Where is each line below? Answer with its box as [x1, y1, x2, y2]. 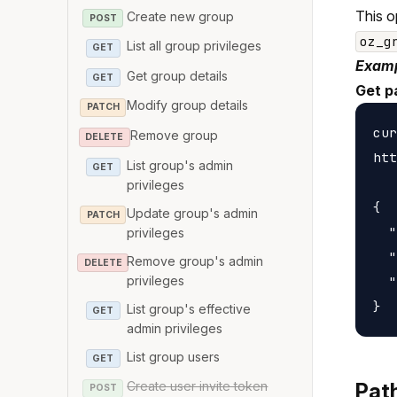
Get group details [127, 67, 229, 83]
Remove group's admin [127, 253, 264, 269]
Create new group [127, 8, 235, 24]
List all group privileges [127, 38, 262, 54]
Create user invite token [127, 378, 269, 394]
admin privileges [127, 320, 223, 336]
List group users [127, 348, 221, 364]
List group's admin [127, 157, 234, 173]
